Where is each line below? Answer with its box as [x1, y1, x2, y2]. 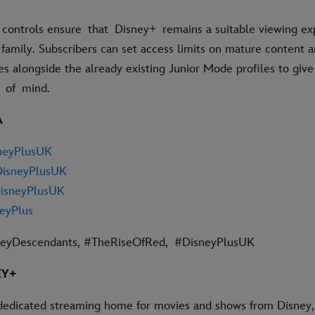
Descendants [12, 235, 77, 250]
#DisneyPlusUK [174, 235, 255, 250]
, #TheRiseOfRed [77, 235, 165, 250]
